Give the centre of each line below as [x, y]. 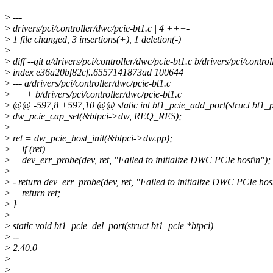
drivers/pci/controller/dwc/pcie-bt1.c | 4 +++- [100, 29]
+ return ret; [35, 193]
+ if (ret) [28, 149]
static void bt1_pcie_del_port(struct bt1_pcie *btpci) [112, 226]
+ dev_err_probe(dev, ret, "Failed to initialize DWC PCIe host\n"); [140, 160]
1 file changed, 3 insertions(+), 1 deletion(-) [96, 40]
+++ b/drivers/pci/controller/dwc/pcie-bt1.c [96, 94]
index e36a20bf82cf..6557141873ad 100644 [97, 73]
